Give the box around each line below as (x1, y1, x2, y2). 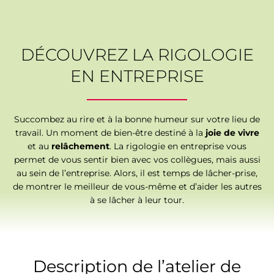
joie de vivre (205, 127, 259, 138)
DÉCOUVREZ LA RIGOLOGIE (20, 44, 254, 65)
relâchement (51, 141, 109, 151)
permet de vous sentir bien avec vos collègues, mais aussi (13, 154, 261, 165)
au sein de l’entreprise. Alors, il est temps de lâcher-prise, (17, 168, 257, 178)
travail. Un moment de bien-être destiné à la (15, 127, 206, 138)
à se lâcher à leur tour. (90, 194, 184, 205)
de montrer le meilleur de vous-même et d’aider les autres (12, 181, 262, 191)
